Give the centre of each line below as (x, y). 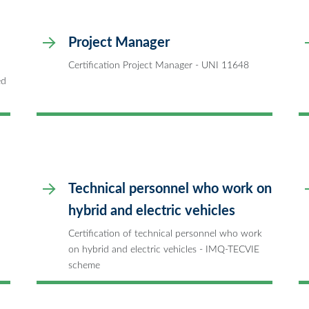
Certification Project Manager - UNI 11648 (159, 65)
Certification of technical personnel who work (165, 233)
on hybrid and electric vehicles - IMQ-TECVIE (164, 249)
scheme (84, 265)
